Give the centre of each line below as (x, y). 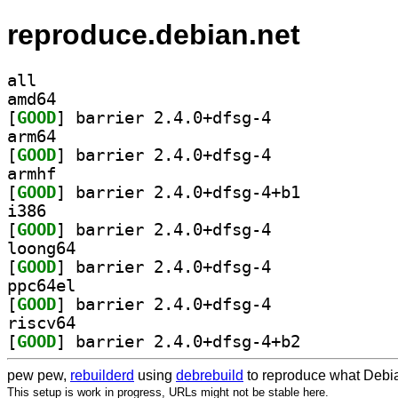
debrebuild (210, 375)
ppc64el (41, 285)
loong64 (41, 248)
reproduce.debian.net (154, 35)
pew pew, (39, 375)
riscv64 (41, 322)
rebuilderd (102, 375)
